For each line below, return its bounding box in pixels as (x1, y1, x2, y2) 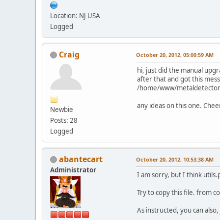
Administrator (50, 165, 96, 174)
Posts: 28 (50, 115, 78, 125)
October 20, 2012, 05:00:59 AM (136, 51, 214, 58)
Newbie (50, 105, 73, 114)
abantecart (59, 153, 103, 165)
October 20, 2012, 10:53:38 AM (136, 155, 214, 163)
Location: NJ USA (50, 11, 100, 20)
